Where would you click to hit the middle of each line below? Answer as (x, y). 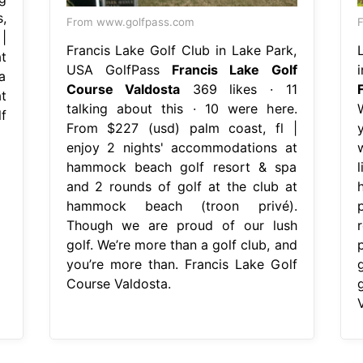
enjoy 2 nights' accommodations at (181, 147)
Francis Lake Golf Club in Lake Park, (181, 50)
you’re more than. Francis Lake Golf (181, 264)
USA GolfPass (119, 69)
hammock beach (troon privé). (181, 205)
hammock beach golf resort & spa (181, 167)
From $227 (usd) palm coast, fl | (181, 128)
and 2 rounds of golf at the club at (181, 186)
